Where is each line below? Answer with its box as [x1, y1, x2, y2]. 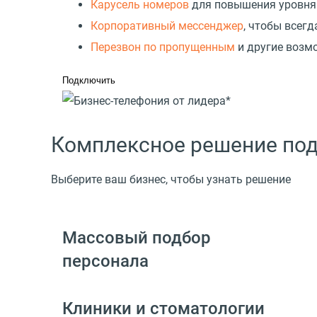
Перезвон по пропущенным [91, 40, 235, 54]
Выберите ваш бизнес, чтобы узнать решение [51, 172, 291, 186]
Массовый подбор [62, 228, 211, 248]
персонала [62, 251, 149, 272]
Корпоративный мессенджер [91, 18, 243, 33]
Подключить [62, 74, 115, 86]
